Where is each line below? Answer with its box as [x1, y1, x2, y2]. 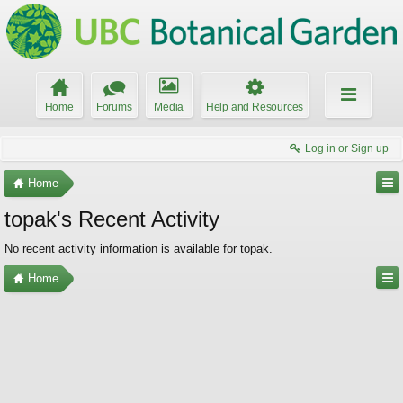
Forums [95, 101, 132, 113]
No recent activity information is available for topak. [4, 242, 273, 255]
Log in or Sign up [305, 142, 389, 155]
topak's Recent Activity [4, 207, 219, 231]
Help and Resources [205, 101, 304, 113]
